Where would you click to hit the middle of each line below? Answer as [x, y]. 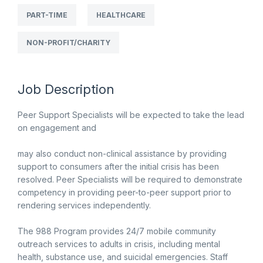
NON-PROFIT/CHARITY [68, 43]
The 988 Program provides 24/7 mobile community [117, 231]
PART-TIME [47, 15]
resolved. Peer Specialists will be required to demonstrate [130, 179]
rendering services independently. [84, 205]
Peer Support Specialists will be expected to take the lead [131, 115]
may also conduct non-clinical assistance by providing [122, 154]
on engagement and [57, 128]
